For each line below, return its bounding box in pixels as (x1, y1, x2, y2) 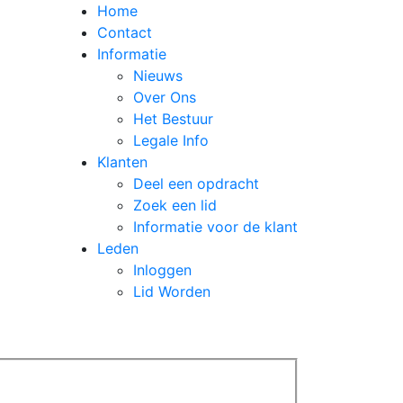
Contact (97, 23, 152, 41)
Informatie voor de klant (133, 218, 298, 236)
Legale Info (133, 131, 209, 149)
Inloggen (133, 261, 192, 279)
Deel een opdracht (133, 175, 259, 193)
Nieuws (133, 67, 183, 85)
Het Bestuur (133, 110, 213, 128)
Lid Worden (133, 282, 210, 300)
